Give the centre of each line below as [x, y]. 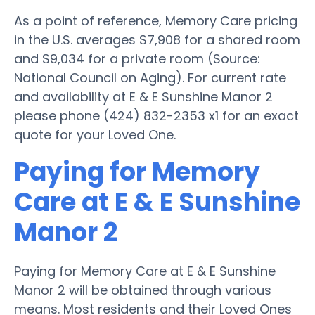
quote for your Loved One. [95, 134]
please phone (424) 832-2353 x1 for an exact [156, 115]
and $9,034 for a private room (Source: [137, 58]
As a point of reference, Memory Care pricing [156, 20]
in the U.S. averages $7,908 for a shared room [157, 39]
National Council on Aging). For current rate [150, 77]
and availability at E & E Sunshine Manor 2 [143, 96]
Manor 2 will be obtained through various [143, 290]
